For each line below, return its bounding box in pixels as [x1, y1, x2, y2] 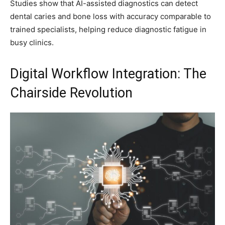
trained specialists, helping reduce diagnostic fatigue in [10, 24, 206, 34]
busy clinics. [10, 37, 54, 47]
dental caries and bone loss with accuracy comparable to [10, 11, 211, 21]
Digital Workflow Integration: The [10, 65, 206, 82]
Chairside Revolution [10, 84, 133, 101]
